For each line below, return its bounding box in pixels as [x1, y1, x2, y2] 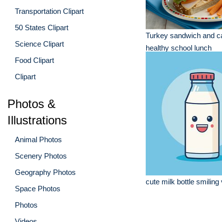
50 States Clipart [15, 23, 68, 32]
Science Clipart [15, 39, 64, 48]
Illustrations [7, 113, 67, 127]
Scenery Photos [15, 151, 67, 160]
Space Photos [15, 184, 60, 193]
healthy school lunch [146, 44, 212, 52]
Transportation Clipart [15, 6, 84, 15]
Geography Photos [15, 167, 76, 176]
